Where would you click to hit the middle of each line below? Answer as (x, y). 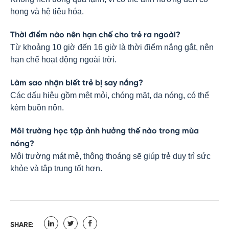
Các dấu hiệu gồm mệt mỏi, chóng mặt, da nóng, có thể (110, 95)
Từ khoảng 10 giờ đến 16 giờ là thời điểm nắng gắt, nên (112, 47)
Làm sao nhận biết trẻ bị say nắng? (77, 83)
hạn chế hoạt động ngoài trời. (63, 60)
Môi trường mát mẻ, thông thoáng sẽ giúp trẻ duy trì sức (110, 156)
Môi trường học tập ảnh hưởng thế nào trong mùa (105, 131)
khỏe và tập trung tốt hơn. (56, 168)
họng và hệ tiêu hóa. (47, 12)
